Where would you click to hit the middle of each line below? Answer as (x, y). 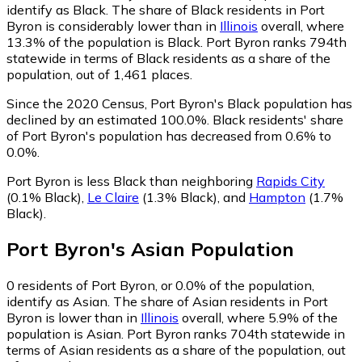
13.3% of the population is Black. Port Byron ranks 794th (177, 42)
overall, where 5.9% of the (258, 318)
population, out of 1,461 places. (99, 74)
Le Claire (113, 197)
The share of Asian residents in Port (221, 302)
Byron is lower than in (74, 318)
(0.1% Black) (44, 197)
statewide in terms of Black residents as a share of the (168, 58)
